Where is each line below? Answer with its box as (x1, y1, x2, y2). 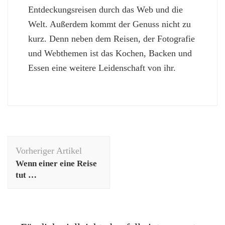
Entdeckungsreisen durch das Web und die (28, 5, 183, 15)
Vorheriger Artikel (16, 146, 82, 156)
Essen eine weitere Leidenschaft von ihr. (28, 63, 176, 73)
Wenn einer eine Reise (16, 159, 97, 169)
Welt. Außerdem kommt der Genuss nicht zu (28, 19, 191, 30)
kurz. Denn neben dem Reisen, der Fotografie (28, 34, 195, 44)
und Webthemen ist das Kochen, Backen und (28, 48, 192, 59)
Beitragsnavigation (7, 135, 119, 151)
